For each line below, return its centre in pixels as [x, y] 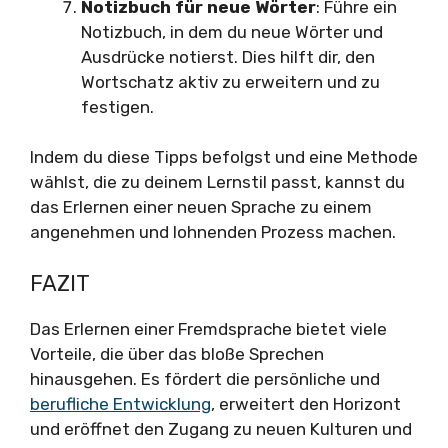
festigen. [117, 106]
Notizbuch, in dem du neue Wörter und [232, 31]
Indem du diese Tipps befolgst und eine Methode [224, 157]
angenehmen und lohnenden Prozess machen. [213, 232]
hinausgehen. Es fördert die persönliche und [205, 378]
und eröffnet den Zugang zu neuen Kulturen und [221, 428]
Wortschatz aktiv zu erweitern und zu [230, 81]
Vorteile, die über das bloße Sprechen [177, 353]
